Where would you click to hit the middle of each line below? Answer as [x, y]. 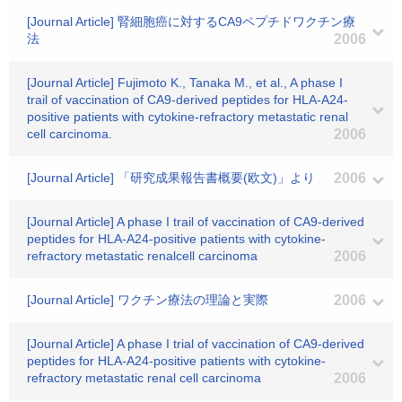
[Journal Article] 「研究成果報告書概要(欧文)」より [171, 178]
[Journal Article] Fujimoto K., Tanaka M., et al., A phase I [185, 83]
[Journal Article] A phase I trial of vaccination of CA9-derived [196, 344]
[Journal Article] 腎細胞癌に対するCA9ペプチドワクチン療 [191, 22]
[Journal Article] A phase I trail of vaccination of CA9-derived [196, 222]
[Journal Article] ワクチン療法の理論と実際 [148, 300]
